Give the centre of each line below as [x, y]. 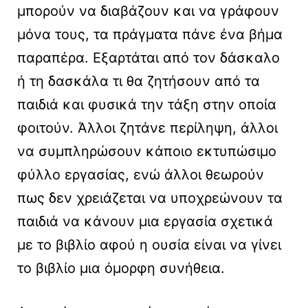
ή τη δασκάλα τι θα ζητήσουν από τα [139, 81]
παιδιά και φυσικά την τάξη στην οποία [147, 105]
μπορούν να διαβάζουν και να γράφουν [148, 11]
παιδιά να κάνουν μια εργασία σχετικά [145, 222]
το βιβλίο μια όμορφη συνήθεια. [121, 268]
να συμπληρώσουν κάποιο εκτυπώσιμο [147, 152]
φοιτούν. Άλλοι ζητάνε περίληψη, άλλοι [147, 128]
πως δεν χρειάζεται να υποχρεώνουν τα [150, 198]
